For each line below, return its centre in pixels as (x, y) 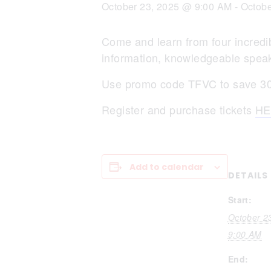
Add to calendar (167, 167)
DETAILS (248, 175)
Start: (240, 200)
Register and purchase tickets (178, 109)
